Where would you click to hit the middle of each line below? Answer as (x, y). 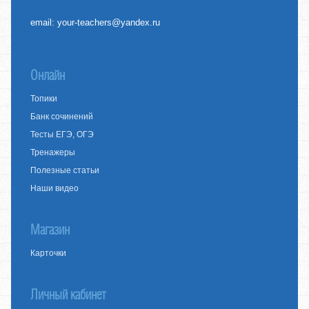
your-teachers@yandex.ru (109, 23)
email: (44, 23)
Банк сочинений (62, 117)
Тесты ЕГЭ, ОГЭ (62, 135)
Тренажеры (53, 153)
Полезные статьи (65, 171)
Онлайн (48, 76)
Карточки (49, 253)
